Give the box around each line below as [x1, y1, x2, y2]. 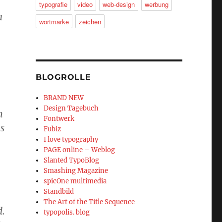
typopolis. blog [44, 208, 90, 217]
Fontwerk [44, 114, 75, 123]
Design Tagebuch [44, 104, 99, 113]
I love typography [44, 135, 99, 144]
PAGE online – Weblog [44, 146, 115, 155]
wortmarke [39, 17, 69, 27]
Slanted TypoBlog [44, 156, 100, 165]
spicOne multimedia [44, 177, 107, 186]
